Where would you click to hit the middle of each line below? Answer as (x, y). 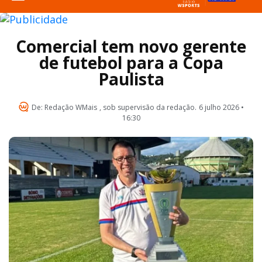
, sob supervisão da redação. (148, 108)
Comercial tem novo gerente (131, 46)
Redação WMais (70, 108)
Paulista (131, 79)
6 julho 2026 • (221, 108)
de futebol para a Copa (131, 62)
